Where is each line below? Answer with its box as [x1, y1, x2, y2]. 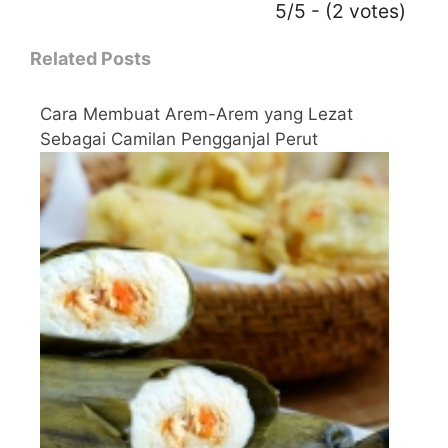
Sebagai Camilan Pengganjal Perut [40, 128, 318, 149]
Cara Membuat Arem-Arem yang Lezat [40, 103, 353, 124]
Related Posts [30, 47, 151, 69]
